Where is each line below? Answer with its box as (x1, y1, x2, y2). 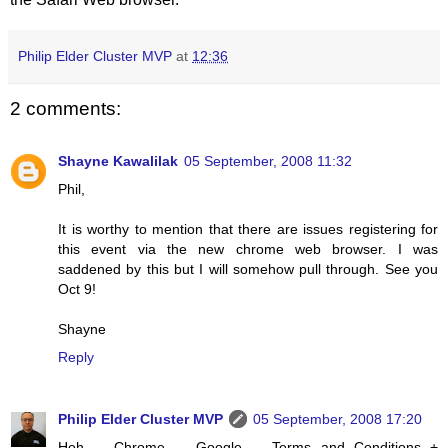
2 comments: (10, 98, 121, 120)
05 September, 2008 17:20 (253, 410, 422, 427)
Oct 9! (58, 280, 96, 297)
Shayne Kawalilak (58, 152, 178, 169)
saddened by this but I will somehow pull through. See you (58, 260, 438, 277)
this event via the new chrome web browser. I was (58, 240, 438, 257)
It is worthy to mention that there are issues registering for (58, 220, 438, 237)
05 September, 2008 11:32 (184, 152, 352, 169)
